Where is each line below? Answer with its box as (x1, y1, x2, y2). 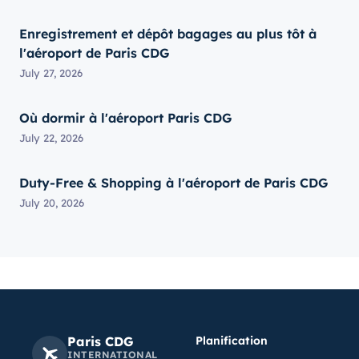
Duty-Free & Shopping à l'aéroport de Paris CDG (19, 175, 328, 191)
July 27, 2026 (19, 67, 83, 79)
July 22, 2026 (19, 131, 83, 144)
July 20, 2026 (19, 196, 84, 209)
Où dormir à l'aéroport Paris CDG (19, 110, 232, 126)
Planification (196, 333, 268, 348)
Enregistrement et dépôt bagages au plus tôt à (19, 26, 317, 42)
